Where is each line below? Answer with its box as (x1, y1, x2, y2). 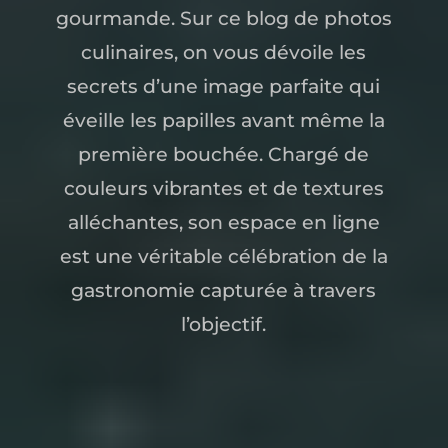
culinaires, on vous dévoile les (81, 41, 367, 64)
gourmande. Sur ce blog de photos (55, 7, 392, 30)
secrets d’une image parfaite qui (67, 75, 381, 98)
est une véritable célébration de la (59, 245, 388, 268)
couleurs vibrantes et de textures (63, 177, 384, 200)
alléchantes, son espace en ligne (67, 211, 380, 234)
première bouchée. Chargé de (78, 143, 370, 166)
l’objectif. (181, 313, 267, 336)
